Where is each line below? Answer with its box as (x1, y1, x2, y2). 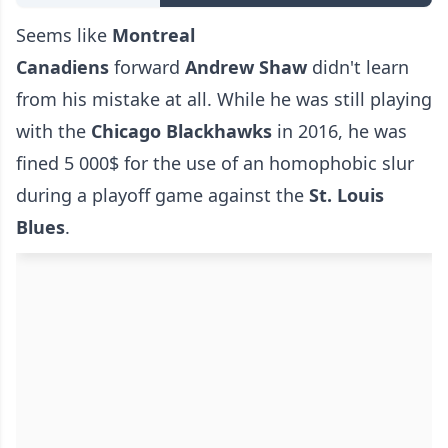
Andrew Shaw (185, 55, 307, 80)
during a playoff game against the (16, 183, 304, 208)
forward (109, 55, 185, 80)
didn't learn (307, 55, 409, 80)
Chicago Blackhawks (91, 119, 272, 144)
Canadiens (16, 55, 109, 80)
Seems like (16, 23, 112, 48)
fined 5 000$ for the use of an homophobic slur (16, 151, 414, 176)
